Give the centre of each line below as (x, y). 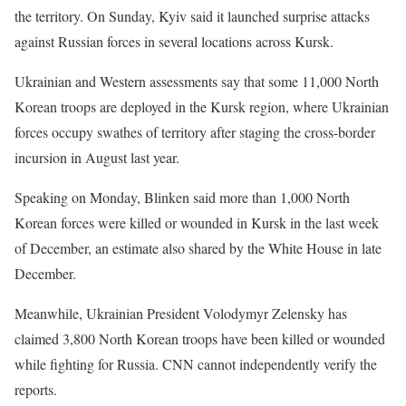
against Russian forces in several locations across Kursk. (174, 41)
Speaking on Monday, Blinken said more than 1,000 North (182, 197)
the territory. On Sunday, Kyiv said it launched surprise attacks (192, 16)
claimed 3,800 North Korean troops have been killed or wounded (200, 338)
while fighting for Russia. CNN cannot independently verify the (196, 364)
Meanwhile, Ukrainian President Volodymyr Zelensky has (181, 313)
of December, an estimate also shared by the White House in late (198, 248)
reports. (36, 389)
